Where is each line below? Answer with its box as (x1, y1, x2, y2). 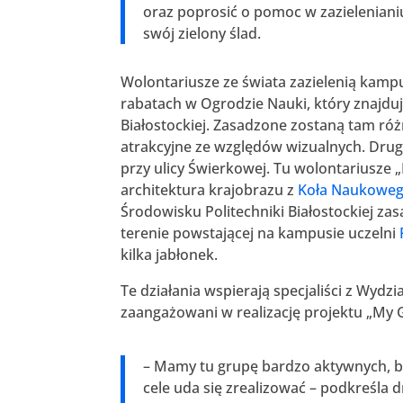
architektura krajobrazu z (121, 180, 299, 201)
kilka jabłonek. (121, 245, 219, 265)
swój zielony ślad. (143, 23, 262, 44)
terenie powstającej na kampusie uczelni (121, 223, 400, 244)
